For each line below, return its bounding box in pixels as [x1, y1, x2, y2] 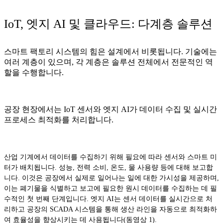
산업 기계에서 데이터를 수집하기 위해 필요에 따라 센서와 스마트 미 [4, 153, 217, 161]
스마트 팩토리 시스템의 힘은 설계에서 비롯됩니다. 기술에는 [4, 47, 217, 56]
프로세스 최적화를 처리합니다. [4, 115, 113, 124]
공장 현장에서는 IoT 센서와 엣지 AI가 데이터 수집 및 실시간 [4, 105, 217, 113]
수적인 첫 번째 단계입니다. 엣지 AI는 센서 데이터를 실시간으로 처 [4, 195, 213, 203]
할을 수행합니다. [4, 68, 66, 77]
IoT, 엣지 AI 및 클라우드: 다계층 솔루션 [4, 17, 213, 30]
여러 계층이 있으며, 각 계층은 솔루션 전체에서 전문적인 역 [4, 57, 213, 66]
